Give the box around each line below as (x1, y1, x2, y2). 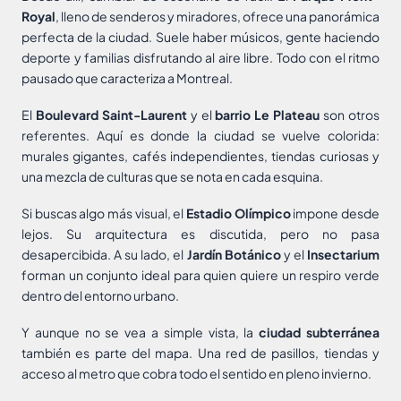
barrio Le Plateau (215, 107, 320, 124)
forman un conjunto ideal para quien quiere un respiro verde (21, 267, 380, 284)
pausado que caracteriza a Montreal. (21, 70, 233, 87)
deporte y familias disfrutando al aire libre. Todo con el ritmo (21, 49, 380, 66)
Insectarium (307, 246, 380, 263)
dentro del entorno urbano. (21, 287, 179, 304)
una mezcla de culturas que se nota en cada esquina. (21, 168, 323, 185)
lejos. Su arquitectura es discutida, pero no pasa (21, 226, 380, 243)
